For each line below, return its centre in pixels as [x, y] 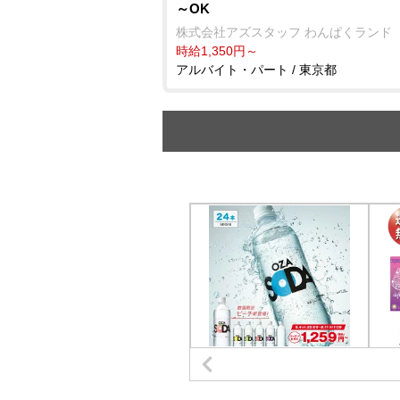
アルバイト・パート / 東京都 [256, 69]
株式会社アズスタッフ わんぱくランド [284, 32]
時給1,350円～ [217, 50]
